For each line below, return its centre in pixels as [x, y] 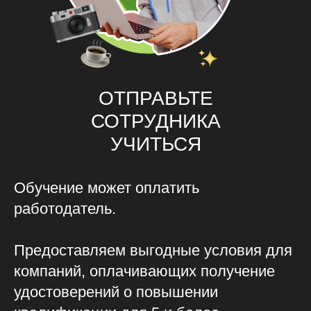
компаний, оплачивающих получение [144, 271]
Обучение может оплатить [107, 188]
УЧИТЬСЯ [156, 144]
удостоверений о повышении [116, 292]
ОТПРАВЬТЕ [156, 99]
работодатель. [65, 209]
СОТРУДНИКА [156, 121]
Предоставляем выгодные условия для [153, 251]
